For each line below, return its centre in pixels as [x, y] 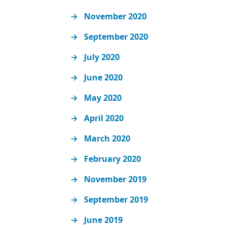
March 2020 [107, 139]
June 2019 [104, 220]
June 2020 [104, 78]
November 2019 [116, 179]
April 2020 [104, 118]
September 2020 [116, 37]
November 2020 [116, 17]
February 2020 [113, 159]
